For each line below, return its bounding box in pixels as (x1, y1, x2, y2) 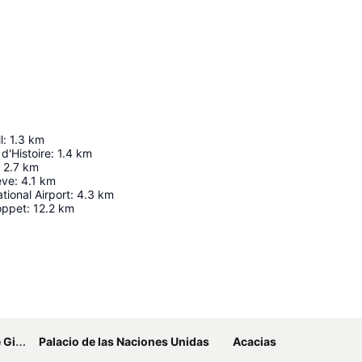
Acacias (233, 335, 276, 349)
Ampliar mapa (217, 299, 289, 314)
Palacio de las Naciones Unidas (39, 335, 209, 349)
